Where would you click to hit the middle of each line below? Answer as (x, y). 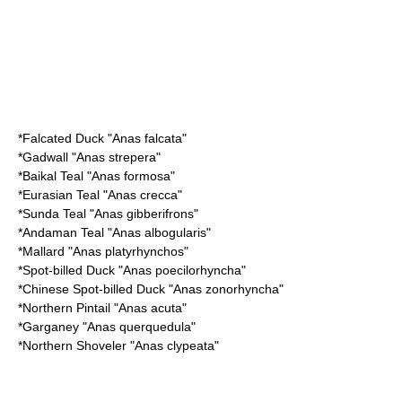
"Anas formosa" (129, 176)
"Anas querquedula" (137, 327)
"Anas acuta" (149, 308)
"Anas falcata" (145, 138)
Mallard (44, 251)
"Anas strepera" (114, 157)
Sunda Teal (54, 214)
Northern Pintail (66, 308)
